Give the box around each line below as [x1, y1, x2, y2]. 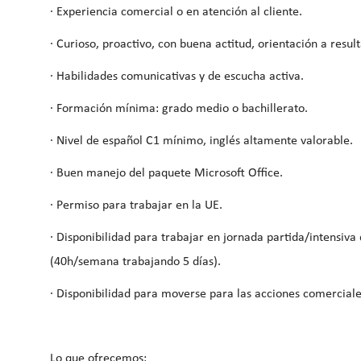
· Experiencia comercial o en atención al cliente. [50, 5, 302, 19]
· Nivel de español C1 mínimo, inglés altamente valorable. [50, 134, 353, 147]
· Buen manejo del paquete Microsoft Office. [50, 166, 283, 180]
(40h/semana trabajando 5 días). [50, 255, 221, 268]
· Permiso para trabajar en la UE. [50, 198, 222, 212]
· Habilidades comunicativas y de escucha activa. [50, 69, 304, 83]
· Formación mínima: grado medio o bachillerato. [50, 102, 308, 115]
